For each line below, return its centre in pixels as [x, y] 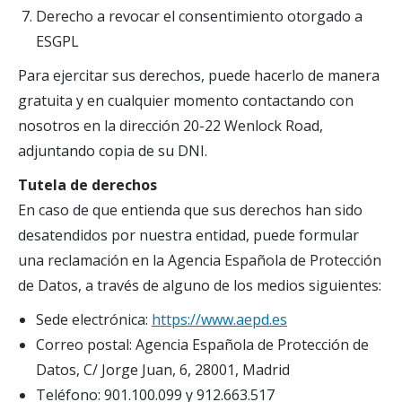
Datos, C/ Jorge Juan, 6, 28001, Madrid [163, 370]
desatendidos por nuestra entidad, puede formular [188, 235]
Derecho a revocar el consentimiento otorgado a [199, 16]
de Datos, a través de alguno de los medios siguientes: [200, 285]
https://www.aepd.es [219, 319]
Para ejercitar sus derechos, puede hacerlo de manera [199, 75]
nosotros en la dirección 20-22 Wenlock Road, [170, 126]
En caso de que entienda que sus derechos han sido [190, 210]
